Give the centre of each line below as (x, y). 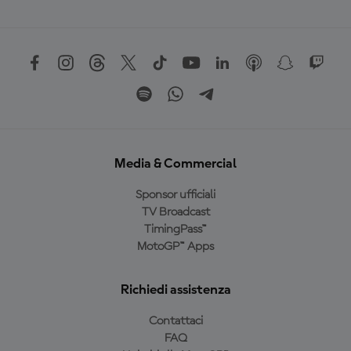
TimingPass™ (175, 230)
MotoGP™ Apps (175, 247)
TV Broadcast (175, 212)
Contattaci (175, 321)
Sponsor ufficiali (175, 195)
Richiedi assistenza (175, 290)
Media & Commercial (175, 164)
